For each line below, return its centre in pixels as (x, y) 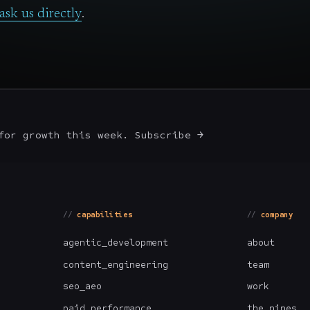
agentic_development (116, 243)
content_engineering (116, 264)
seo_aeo (83, 286)
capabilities (105, 215)
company (277, 215)
